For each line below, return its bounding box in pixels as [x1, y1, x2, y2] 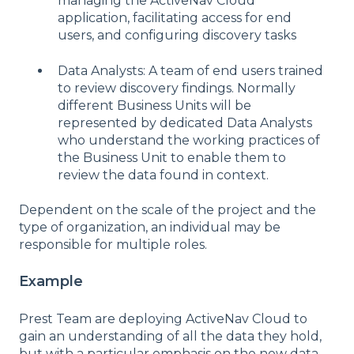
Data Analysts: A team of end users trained [58, 62, 323, 78]
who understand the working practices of [58, 132, 320, 148]
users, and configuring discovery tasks [58, 28, 296, 43]
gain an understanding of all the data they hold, [19, 328, 322, 344]
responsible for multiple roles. [19, 237, 207, 253]
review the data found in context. [58, 167, 269, 183]
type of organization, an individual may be [19, 220, 281, 235]
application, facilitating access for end [58, 10, 292, 26]
